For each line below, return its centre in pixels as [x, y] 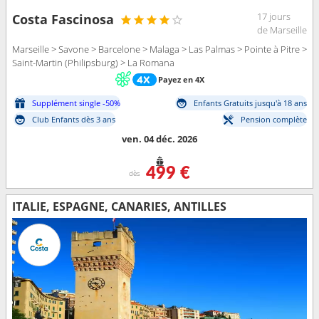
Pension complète [274, 119]
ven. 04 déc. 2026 [159, 138]
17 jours [274, 17]
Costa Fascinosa [63, 20]
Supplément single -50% [76, 103]
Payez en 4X [181, 79]
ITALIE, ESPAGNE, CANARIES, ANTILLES [119, 206]
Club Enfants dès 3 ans [74, 119]
